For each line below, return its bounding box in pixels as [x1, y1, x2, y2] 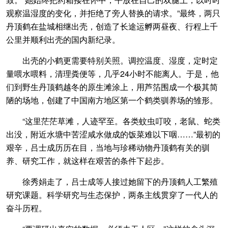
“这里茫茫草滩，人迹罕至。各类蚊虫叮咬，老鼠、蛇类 [6, 115, 220, 127]
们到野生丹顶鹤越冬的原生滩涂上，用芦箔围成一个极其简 [6, 81, 218, 93]
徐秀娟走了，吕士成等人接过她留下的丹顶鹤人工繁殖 [6, 176, 218, 188]
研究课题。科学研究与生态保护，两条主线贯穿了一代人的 [6, 189, 218, 201]
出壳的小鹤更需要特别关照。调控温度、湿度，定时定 [6, 54, 218, 67]
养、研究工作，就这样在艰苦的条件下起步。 [6, 155, 169, 167]
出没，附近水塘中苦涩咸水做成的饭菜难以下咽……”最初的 [6, 128, 220, 140]
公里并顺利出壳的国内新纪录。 [6, 34, 120, 46]
